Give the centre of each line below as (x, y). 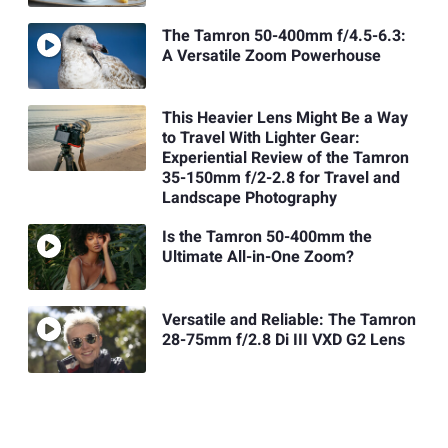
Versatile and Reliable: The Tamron (288, 319)
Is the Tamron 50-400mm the (266, 237)
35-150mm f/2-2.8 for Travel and (280, 178)
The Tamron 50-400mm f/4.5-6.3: (283, 35)
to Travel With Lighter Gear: (260, 138)
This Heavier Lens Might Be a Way (284, 118)
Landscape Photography (249, 198)
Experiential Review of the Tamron (285, 158)
